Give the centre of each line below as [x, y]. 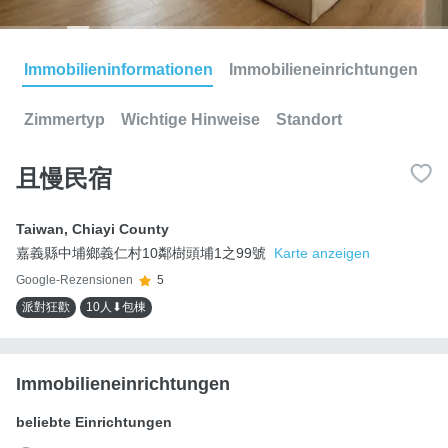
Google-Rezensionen [74, 280]
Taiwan [40, 228]
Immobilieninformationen [118, 69]
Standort [309, 119]
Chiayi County [120, 228]
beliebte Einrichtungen [94, 421]
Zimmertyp [64, 119]
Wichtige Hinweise [190, 119]
